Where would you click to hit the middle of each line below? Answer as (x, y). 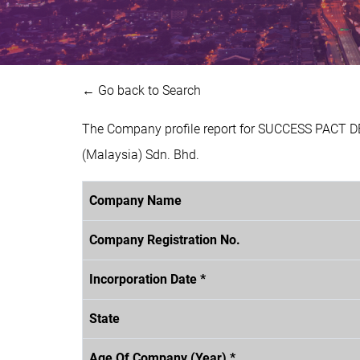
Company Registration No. (165, 239)
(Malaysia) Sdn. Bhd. (141, 154)
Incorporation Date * (147, 279)
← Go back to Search (141, 90)
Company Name (135, 200)
